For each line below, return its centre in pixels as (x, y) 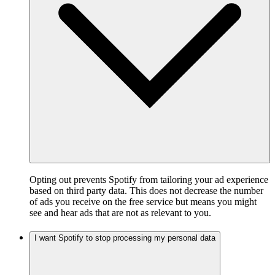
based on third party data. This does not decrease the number (146, 191)
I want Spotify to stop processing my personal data (125, 238)
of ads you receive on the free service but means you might (143, 202)
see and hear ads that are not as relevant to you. (120, 213)
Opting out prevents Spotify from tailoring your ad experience (149, 180)
